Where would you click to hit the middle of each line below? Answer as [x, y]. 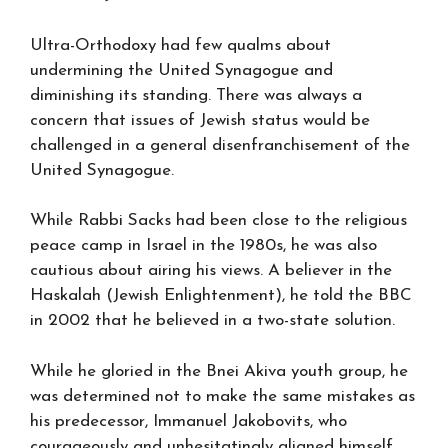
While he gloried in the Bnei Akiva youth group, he [219, 371]
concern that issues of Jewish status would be [200, 120]
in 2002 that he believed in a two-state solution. [212, 320]
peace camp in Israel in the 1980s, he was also [203, 245]
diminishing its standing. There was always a [196, 95]
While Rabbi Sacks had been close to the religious [218, 220]
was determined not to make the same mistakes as [222, 396]
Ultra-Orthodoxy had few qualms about [180, 45]
